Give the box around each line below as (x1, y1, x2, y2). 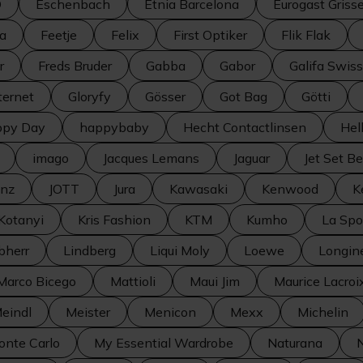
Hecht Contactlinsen (183, 119, 306, 135)
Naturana (267, 335, 322, 351)
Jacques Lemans (103, 150, 199, 166)
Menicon (144, 304, 196, 320)
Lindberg (63, 242, 116, 258)
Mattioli (110, 273, 156, 289)
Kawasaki (169, 181, 228, 197)
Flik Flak (281, 27, 331, 43)
